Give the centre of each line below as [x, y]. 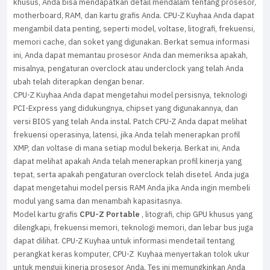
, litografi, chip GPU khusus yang [196, 215]
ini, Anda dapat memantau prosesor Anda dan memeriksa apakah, [130, 55]
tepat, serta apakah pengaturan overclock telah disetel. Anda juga [131, 175]
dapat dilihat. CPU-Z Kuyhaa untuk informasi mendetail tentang [124, 241]
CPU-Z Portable [109, 215]
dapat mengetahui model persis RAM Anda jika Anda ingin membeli [132, 188]
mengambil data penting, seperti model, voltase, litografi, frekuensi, [134, 29]
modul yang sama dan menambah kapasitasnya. [98, 201]
